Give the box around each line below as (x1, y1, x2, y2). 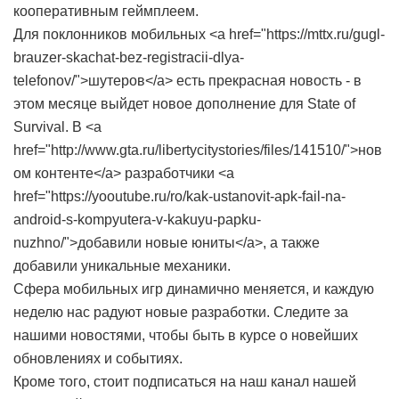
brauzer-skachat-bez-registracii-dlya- (13, 50, 244, 65)
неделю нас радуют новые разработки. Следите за (13, 305, 348, 320)
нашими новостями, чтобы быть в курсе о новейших (13, 328, 358, 343)
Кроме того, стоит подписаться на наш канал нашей (13, 374, 356, 389)
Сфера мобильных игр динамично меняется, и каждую (13, 281, 374, 297)
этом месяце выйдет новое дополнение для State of (13, 96, 355, 111)
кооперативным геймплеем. (13, 4, 199, 19)
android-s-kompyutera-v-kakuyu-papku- (13, 212, 261, 227)
